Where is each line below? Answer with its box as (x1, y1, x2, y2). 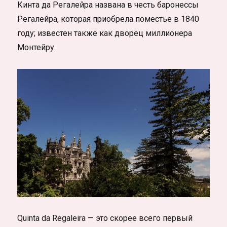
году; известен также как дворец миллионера (17, 28, 193, 39)
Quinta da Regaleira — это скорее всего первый (17, 213, 193, 223)
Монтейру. (17, 43, 56, 53)
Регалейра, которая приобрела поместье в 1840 (17, 14, 200, 24)
